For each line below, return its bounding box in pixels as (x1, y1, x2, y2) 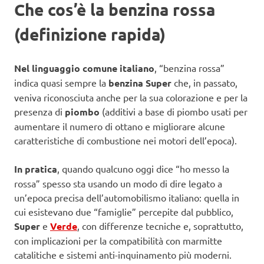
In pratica (14, 163, 57, 176)
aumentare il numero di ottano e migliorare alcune (14, 120, 225, 133)
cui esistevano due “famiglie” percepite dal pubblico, (14, 206, 233, 218)
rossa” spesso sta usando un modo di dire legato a (14, 177, 222, 190)
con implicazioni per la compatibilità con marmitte (14, 235, 222, 247)
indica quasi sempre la (14, 77, 108, 89)
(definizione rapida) (14, 24, 166, 45)
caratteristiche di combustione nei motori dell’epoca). (14, 134, 237, 147)
